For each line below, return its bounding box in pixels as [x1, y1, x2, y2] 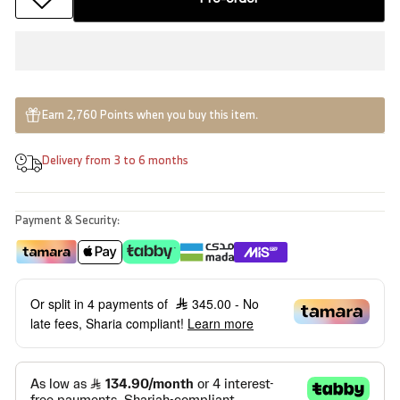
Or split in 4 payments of [30, 295, 171, 313]
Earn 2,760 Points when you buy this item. [42, 104, 258, 125]
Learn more [187, 314, 254, 333]
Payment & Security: [15, 210, 120, 231]
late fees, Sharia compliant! [30, 314, 187, 333]
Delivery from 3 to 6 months [42, 150, 188, 171]
